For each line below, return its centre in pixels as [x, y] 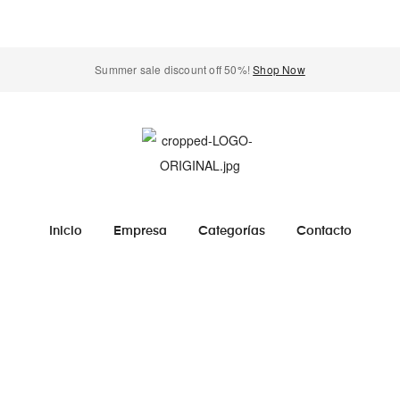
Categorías [231, 231]
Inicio [65, 231]
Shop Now [279, 69]
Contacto [324, 231]
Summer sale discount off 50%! [174, 69]
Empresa [140, 231]
